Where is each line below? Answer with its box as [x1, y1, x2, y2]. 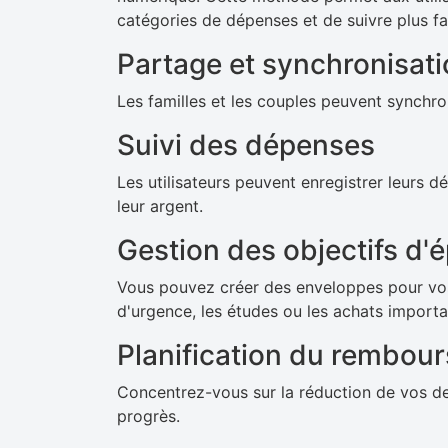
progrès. [117, 406, 180, 426]
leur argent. [117, 196, 203, 216]
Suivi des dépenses [117, 128, 375, 162]
